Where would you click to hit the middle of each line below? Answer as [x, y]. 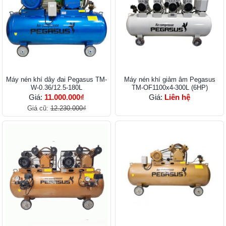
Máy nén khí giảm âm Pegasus [169, 80]
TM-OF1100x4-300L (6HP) [169, 88]
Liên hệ [177, 97]
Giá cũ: [39, 108]
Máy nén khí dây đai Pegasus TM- [56, 80]
